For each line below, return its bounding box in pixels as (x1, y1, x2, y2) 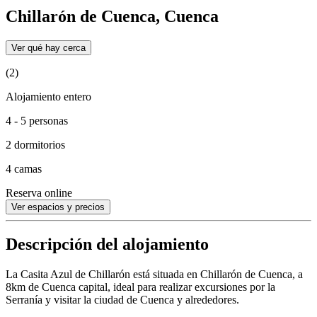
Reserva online (6, 186, 72, 199)
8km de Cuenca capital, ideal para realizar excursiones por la (6, 281, 275, 294)
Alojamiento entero (6, 90, 91, 103)
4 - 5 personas (6, 114, 68, 127)
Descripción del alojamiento (6, 235, 209, 254)
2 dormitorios (6, 138, 65, 151)
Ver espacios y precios (11, 201, 105, 212)
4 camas (6, 162, 42, 175)
